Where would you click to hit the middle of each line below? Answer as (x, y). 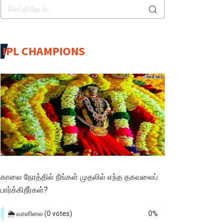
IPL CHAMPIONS (44, 51)
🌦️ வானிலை (26, 214)
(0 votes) (58, 214)
